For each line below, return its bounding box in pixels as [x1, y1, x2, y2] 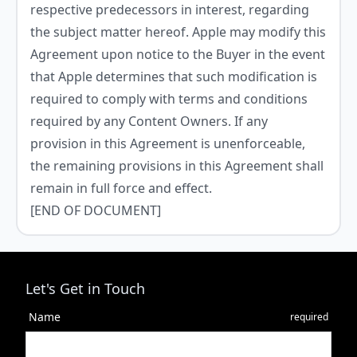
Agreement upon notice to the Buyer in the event [30, 45, 325, 63]
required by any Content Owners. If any [30, 112, 268, 130]
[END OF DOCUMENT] [30, 202, 161, 219]
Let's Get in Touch [25, 279, 145, 298]
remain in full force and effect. [30, 179, 212, 197]
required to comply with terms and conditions [30, 90, 308, 108]
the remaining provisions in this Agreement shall [30, 157, 324, 175]
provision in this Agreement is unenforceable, [30, 135, 305, 152]
